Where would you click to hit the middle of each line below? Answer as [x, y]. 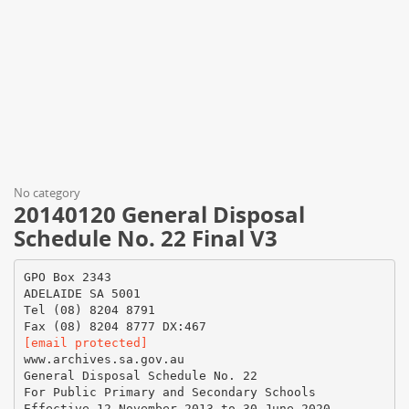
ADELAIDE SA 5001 [82, 293]
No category [47, 193]
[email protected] [85, 342]
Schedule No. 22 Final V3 [146, 238]
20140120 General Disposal [159, 214]
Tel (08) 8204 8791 [89, 309]
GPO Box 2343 [67, 277]
